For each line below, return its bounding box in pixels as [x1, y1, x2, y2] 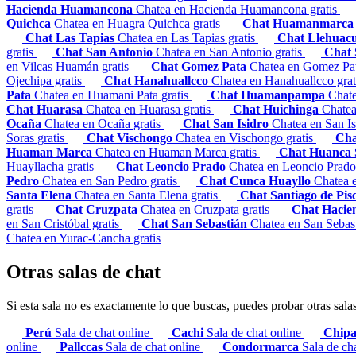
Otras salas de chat [6, 261, 161, 283]
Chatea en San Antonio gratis [156, 45, 305, 60]
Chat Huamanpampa [211, 88, 328, 103]
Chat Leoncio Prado [116, 160, 229, 174]
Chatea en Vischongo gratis [176, 131, 316, 145]
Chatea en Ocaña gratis [44, 117, 164, 131]
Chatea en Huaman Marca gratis [95, 145, 260, 160]
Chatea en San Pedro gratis [42, 174, 180, 188]
